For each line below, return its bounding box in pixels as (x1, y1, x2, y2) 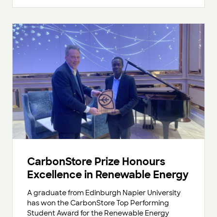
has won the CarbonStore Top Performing (27, 199, 169, 208)
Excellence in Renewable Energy (27, 168, 188, 182)
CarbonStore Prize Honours (27, 155, 165, 169)
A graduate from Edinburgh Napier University (27, 188, 181, 198)
